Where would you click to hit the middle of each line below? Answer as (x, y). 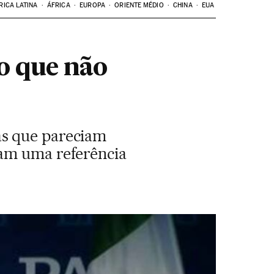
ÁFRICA (59, 5)
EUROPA (92, 5)
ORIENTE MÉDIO (139, 5)
